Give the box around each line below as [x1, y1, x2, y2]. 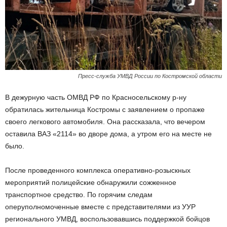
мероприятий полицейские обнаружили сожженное [5, 178, 176, 186]
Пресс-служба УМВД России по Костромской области [78, 72, 222, 79]
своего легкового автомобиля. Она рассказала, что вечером [5, 117, 205, 126]
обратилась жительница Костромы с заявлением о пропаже [5, 105, 205, 113]
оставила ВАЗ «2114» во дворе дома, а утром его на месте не [5, 129, 212, 138]
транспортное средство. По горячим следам [5, 190, 153, 199]
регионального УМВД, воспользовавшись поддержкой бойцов [5, 214, 210, 223]
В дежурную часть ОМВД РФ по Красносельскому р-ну [5, 93, 186, 101]
